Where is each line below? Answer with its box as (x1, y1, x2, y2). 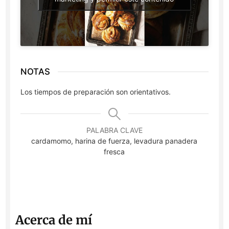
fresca (104, 147, 125, 156)
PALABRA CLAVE (86, 126, 143, 135)
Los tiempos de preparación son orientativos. (20, 87, 173, 97)
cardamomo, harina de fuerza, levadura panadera (31, 136, 198, 146)
